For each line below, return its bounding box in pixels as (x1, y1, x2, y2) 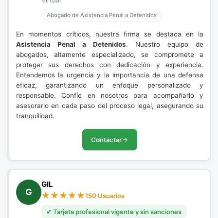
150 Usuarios (85, 192, 125, 200)
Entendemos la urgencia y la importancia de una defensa (16, 71, 203, 79)
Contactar (91, 136, 122, 144)
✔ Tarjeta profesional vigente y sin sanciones (46, 208, 182, 216)
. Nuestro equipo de (126, 40, 203, 48)
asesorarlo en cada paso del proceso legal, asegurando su (16, 102, 203, 109)
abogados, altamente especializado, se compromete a (16, 51, 203, 58)
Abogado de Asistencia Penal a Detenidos (47, 12, 157, 18)
